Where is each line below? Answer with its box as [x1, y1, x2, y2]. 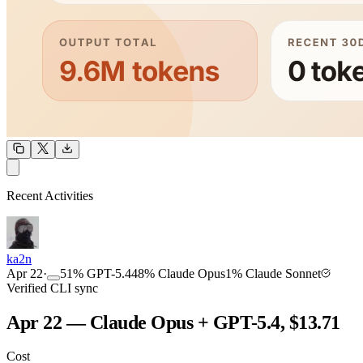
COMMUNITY [17, 246, 72, 256]
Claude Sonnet [246, 266, 321, 280]
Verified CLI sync [6, 280, 98, 295]
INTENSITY [254, 246, 302, 256]
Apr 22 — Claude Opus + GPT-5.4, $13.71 [6, 311, 340, 333]
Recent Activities [6, 188, 93, 203]
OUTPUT [144, 172, 181, 181]
